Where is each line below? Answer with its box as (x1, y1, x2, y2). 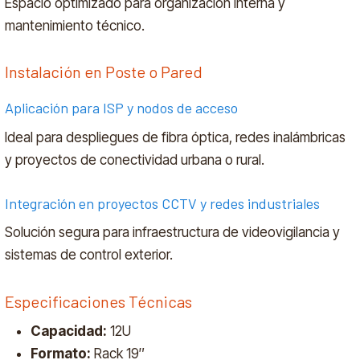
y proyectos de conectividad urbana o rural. (5, 151, 265, 168)
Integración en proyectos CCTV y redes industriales (5, 194, 321, 212)
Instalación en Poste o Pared (5, 62, 203, 81)
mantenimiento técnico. (5, 17, 145, 34)
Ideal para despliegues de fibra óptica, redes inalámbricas (5, 129, 346, 145)
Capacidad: (31, 323, 108, 340)
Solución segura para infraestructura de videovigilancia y (5, 224, 341, 241)
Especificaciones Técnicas (5, 291, 193, 311)
